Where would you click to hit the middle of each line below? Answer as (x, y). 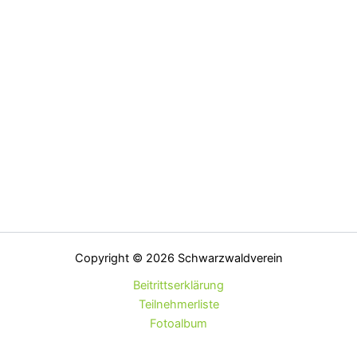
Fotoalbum (178, 324)
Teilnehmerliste (178, 304)
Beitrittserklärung (178, 285)
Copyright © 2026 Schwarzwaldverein (178, 258)
